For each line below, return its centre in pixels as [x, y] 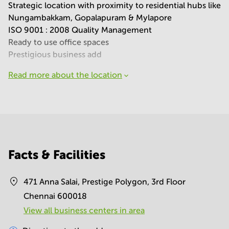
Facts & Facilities [57, 155]
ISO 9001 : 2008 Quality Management [80, 30]
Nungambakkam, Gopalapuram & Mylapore [90, 18]
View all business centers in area [84, 210]
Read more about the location [65, 75]
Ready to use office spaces [59, 42]
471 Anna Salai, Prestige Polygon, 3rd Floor [105, 182]
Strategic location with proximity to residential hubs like [114, 5]
